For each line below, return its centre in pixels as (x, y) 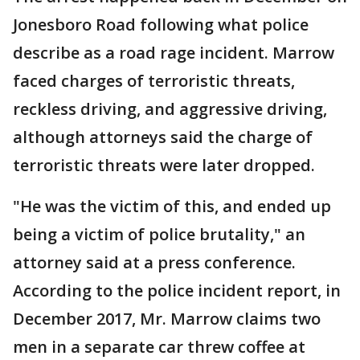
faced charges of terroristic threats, (154, 81)
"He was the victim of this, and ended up (172, 206)
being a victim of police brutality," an (159, 234)
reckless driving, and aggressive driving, (170, 109)
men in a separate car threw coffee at (159, 347)
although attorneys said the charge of (163, 137)
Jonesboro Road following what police (161, 25)
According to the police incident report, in (177, 290)
